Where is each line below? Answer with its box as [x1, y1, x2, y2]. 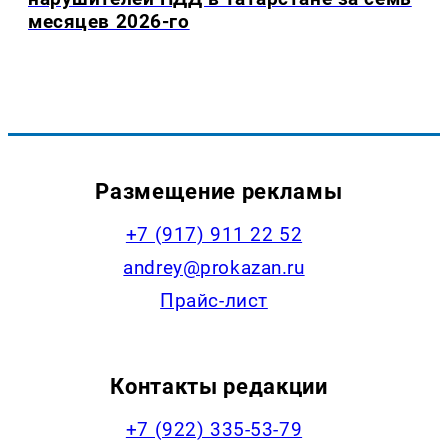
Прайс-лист [160, 288, 268, 312]
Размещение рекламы [95, 177, 343, 204]
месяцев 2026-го [28, 10, 190, 34]
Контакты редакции [110, 372, 328, 399]
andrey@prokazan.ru [123, 255, 305, 279]
